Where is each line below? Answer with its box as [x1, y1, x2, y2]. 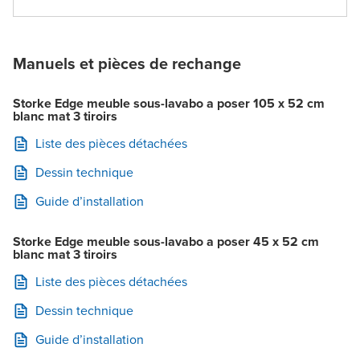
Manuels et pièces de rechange [13, 51, 241, 76]
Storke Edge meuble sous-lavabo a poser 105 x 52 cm [13, 94, 325, 113]
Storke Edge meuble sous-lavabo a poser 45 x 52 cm [13, 232, 319, 252]
